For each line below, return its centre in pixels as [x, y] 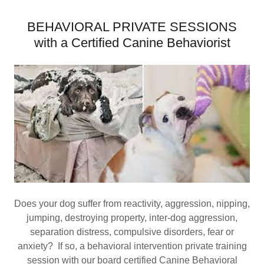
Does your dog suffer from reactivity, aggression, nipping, [132, 204]
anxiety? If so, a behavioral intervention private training [132, 246]
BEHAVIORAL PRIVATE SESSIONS [132, 27]
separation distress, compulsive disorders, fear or [132, 232]
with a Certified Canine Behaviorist [132, 43]
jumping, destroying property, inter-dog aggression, [132, 218]
